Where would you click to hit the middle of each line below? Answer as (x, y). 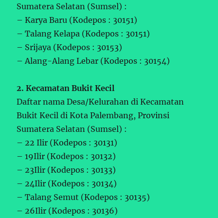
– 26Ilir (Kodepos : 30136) (67, 210)
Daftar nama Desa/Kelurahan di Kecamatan (100, 101)
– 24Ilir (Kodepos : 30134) (67, 183)
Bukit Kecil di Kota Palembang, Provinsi (93, 115)
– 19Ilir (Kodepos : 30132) (66, 156)
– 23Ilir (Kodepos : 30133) (66, 170)
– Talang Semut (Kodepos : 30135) (83, 197)
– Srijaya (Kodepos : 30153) (70, 47)
